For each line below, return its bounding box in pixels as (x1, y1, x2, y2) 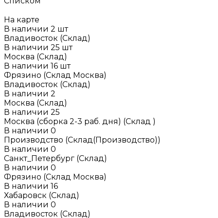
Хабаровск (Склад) (4, 190, 79, 200)
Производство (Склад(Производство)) (4, 135, 161, 145)
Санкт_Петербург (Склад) (4, 153, 107, 163)
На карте (4, 15, 39, 24)
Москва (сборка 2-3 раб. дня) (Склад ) (4, 116, 156, 126)
